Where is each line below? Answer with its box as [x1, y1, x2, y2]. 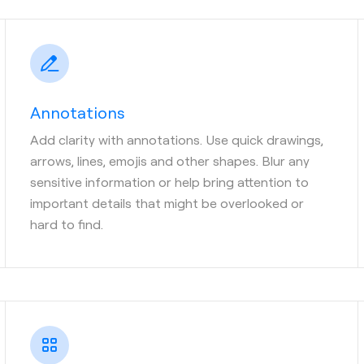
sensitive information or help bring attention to [30, 172, 309, 190]
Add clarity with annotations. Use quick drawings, [30, 130, 323, 148]
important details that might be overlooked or [30, 193, 304, 211]
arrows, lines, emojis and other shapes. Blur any [30, 151, 310, 169]
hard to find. [30, 214, 103, 232]
